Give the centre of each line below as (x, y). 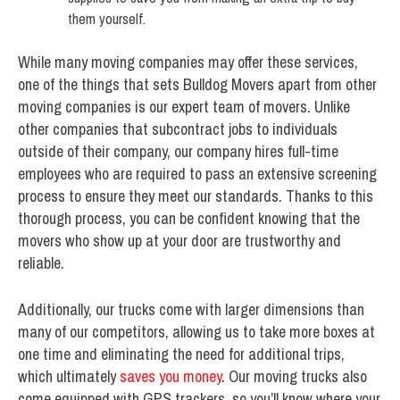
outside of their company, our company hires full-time (178, 151)
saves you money (171, 376)
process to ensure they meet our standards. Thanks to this (196, 196)
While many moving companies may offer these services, (188, 62)
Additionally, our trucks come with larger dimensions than (191, 309)
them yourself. (107, 18)
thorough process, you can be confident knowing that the (189, 218)
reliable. (41, 262)
